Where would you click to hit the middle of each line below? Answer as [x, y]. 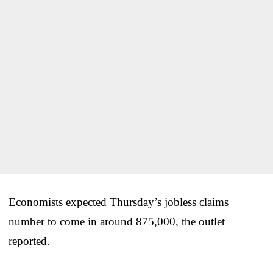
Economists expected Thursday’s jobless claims [119, 202]
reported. [29, 241]
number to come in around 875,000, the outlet [117, 221]
